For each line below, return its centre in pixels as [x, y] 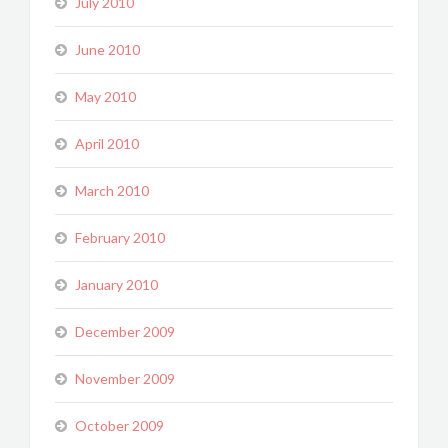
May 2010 [105, 96]
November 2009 [125, 378]
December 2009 [125, 331]
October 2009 [119, 425]
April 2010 [107, 143]
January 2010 [116, 284]
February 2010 [120, 237]
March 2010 [112, 190]
